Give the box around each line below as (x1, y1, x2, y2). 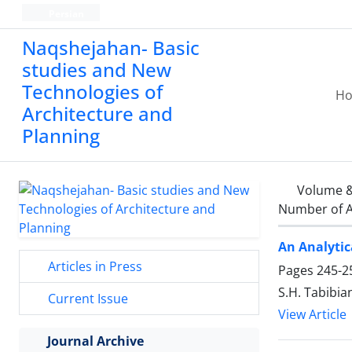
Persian (46, 7, 84, 20)
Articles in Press (45, 258, 142, 275)
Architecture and (22, 101, 173, 126)
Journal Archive (47, 332, 144, 350)
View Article (278, 306, 346, 324)
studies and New (22, 57, 171, 82)
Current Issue (45, 290, 128, 307)
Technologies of (22, 79, 163, 104)
